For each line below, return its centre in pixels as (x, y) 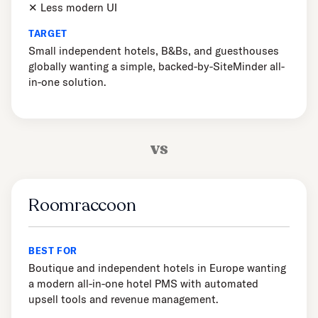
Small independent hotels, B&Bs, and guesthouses (154, 51)
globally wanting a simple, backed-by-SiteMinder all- (157, 67)
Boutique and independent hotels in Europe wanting (157, 268)
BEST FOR (53, 251)
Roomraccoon (82, 206)
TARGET (48, 34)
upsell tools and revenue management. (123, 300)
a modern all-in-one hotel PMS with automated (143, 284)
